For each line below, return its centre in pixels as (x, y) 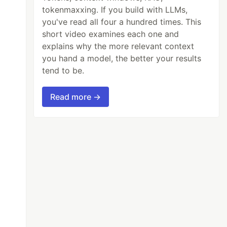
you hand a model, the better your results (122, 59)
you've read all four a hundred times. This (122, 22)
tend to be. (63, 71)
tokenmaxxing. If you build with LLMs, (115, 10)
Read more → (76, 97)
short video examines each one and (111, 34)
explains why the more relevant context (118, 46)
